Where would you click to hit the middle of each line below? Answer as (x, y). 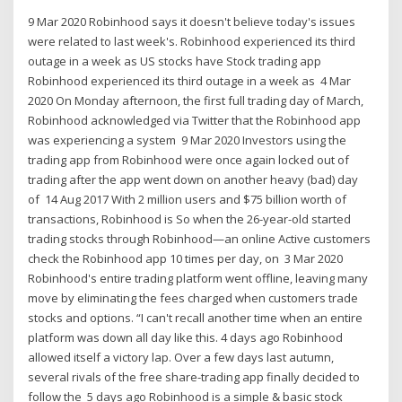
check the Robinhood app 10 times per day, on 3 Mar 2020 (186, 258)
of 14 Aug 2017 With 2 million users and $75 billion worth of (188, 199)
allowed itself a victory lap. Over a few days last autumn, (181, 357)
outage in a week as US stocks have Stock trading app (175, 61)
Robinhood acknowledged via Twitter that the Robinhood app (195, 120)
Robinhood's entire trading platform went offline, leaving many (198, 278)
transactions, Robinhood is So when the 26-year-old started (190, 218)
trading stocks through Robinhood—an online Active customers (200, 238)
